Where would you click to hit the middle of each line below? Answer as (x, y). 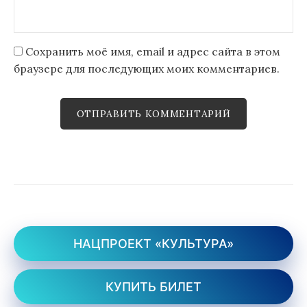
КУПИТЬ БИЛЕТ (153, 287)
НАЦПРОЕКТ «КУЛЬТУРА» (153, 244)
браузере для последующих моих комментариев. (147, 68)
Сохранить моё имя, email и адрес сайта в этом (153, 51)
